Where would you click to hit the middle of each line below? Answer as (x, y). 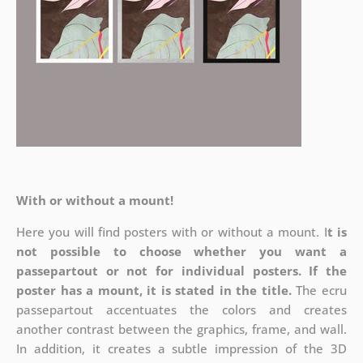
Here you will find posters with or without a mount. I (171, 232)
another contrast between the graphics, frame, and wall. (181, 329)
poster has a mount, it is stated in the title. (154, 290)
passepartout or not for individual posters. (158, 271)
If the (328, 271)
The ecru (319, 290)
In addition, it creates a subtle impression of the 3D (181, 349)
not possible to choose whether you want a (181, 252)
